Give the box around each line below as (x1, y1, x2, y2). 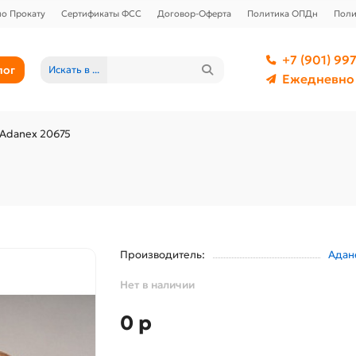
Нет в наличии (119, 278, 195, 292)
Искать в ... (48, 64, 99, 76)
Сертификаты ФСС (61, 8, 141, 19)
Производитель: (119, 248, 205, 262)
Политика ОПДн (247, 8, 318, 19)
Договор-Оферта (157, 8, 231, 19)
